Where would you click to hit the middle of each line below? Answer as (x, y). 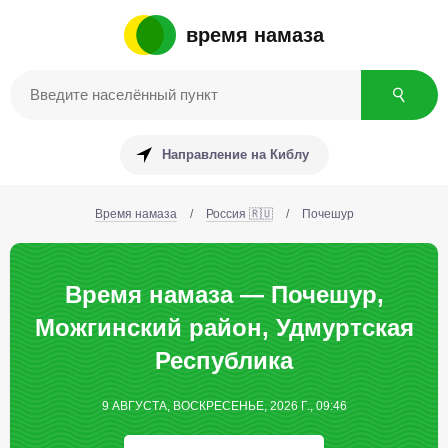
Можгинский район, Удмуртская (224, 327)
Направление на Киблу (235, 154)
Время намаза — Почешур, (224, 294)
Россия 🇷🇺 (239, 214)
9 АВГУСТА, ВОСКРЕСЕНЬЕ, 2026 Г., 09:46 (224, 406)
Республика (224, 360)
